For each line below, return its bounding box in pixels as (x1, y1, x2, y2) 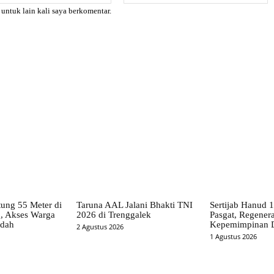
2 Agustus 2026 (76, 221, 124, 231)
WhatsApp (146, 70, 176, 78)
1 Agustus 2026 (209, 231, 257, 241)
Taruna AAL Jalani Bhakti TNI (76, 199, 193, 210)
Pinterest (84, 70, 108, 78)
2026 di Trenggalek (76, 209, 152, 220)
